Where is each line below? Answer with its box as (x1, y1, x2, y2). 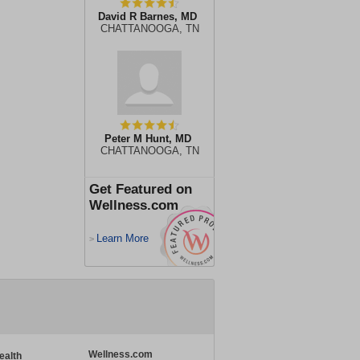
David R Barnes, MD (98, 10, 197, 22)
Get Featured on (89, 182, 192, 197)
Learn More (96, 232, 149, 244)
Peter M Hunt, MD (104, 133, 191, 145)
